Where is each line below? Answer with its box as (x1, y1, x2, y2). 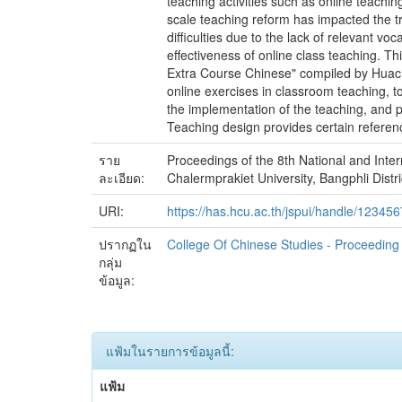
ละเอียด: (99, 169, 148, 187)
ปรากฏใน (99, 235, 152, 253)
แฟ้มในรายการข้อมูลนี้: (106, 342, 234, 360)
